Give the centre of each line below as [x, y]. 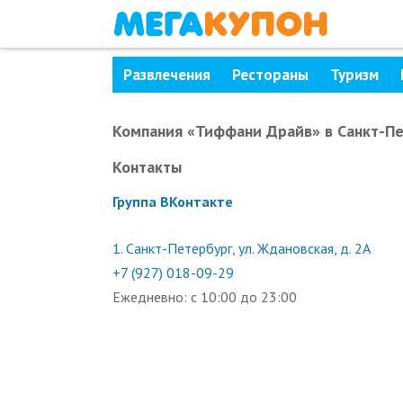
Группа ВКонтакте [172, 201]
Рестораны [270, 75]
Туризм [354, 75]
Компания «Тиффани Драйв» [216, 131]
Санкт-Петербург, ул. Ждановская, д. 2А [248, 248]
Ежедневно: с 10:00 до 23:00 [204, 297]
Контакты [147, 167]
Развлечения [166, 75]
